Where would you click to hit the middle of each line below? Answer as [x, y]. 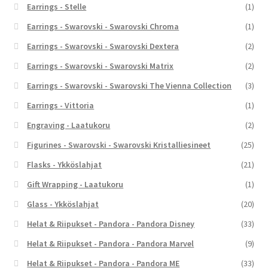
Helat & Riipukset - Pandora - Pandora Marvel [111, 243]
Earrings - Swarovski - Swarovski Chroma [103, 26]
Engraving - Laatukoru [69, 125]
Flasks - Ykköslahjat [65, 164]
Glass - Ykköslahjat [63, 204]
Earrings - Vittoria [61, 105]
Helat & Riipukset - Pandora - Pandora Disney [111, 223]
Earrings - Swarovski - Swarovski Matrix [100, 66]
